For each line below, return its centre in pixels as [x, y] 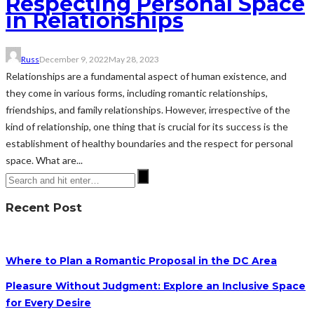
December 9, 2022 [74, 60]
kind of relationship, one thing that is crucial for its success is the [147, 127]
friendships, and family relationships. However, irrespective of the [148, 110]
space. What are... [44, 161]
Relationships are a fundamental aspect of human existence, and [146, 76]
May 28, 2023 [134, 60]
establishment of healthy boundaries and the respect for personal [149, 144]
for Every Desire [48, 303]
